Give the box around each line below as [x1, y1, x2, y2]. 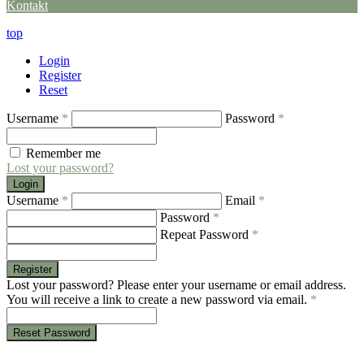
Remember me [26, 146, 101, 161]
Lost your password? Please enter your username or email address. [6, 278, 346, 292]
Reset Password [13, 327, 90, 340]
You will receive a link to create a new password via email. [6, 292, 310, 307]
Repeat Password [160, 227, 252, 242]
